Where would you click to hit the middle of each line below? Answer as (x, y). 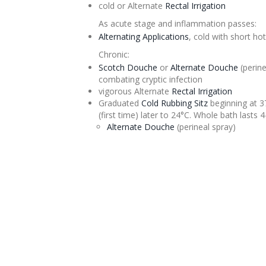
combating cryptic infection (150, 79)
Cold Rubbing (167, 103)
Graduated (120, 103)
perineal (194, 126)
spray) (222, 126)
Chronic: (114, 54)
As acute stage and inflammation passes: (177, 23)
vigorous (116, 91)
